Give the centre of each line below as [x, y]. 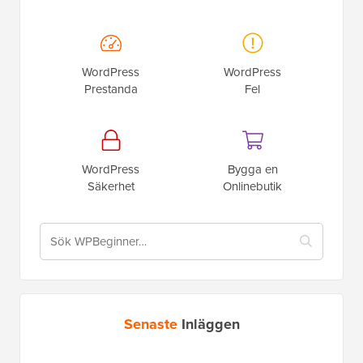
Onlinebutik [252, 186]
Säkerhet [111, 186]
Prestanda [111, 88]
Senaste [152, 324]
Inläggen [210, 324]
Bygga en [252, 169]
